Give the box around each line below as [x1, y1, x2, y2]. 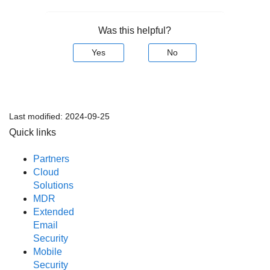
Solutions [33, 180, 74, 190]
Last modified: [9, 111, 65, 121]
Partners [33, 153, 69, 164]
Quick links [9, 127, 56, 137]
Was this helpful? [98, 25, 172, 36]
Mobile [33, 246, 62, 257]
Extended [33, 206, 74, 217]
